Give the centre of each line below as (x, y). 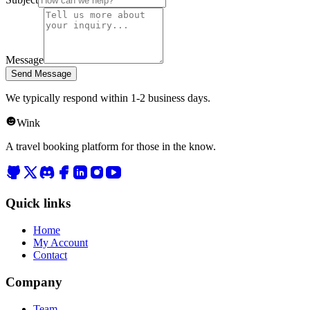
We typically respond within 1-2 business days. (108, 98)
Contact (50, 255)
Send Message (41, 73)
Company (34, 282)
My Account (61, 243)
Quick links (38, 203)
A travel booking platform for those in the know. (111, 146)
